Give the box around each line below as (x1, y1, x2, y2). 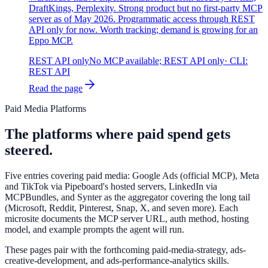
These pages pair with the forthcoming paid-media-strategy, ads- (5, 245, 246, 255)
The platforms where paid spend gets (5, 126, 230, 142)
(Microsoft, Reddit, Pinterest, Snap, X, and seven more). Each (5, 203, 238, 214)
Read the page (29, 83, 83, 94)
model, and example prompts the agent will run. (5, 224, 184, 235)
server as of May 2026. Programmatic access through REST (29, 14, 255, 25)
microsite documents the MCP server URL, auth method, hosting (5, 214, 249, 224)
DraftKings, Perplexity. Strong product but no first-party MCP (29, 3, 263, 14)
